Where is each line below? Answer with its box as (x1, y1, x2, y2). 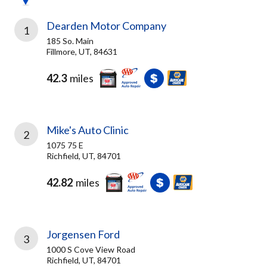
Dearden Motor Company (46, 19, 166, 32)
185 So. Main (46, 36, 94, 46)
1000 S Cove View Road (46, 244, 135, 254)
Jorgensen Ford (46, 228, 120, 241)
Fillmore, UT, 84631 (46, 46, 117, 57)
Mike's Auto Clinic (46, 123, 129, 136)
